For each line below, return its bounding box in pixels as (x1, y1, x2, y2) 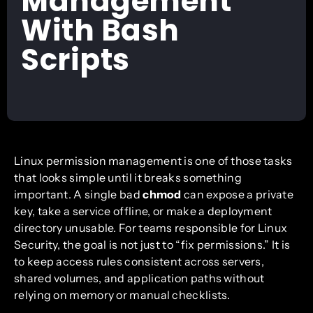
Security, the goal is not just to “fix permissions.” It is (14, 238, 291, 252)
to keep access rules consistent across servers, (14, 254, 265, 269)
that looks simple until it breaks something (14, 170, 242, 185)
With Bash (21, 9, 180, 51)
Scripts (21, 38, 130, 80)
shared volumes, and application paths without (14, 271, 265, 286)
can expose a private (181, 187, 294, 202)
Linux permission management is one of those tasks (14, 154, 293, 168)
